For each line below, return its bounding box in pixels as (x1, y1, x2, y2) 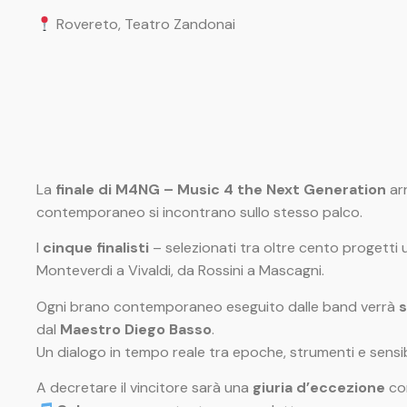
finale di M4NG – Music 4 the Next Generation (55, 179, 386, 199)
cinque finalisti (43, 238, 149, 258)
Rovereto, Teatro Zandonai (53, 15, 236, 35)
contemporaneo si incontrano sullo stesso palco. (36, 202, 362, 222)
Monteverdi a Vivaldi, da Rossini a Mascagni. (36, 261, 324, 281)
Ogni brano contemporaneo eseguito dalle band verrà (36, 296, 399, 316)
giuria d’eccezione (253, 377, 385, 397)
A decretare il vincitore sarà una (36, 377, 253, 397)
